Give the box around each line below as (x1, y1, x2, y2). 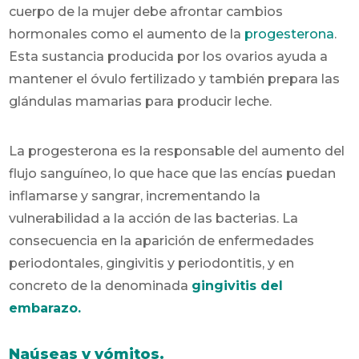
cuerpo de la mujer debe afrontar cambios (9, 3, 284, 19)
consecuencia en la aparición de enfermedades (9, 232, 315, 248)
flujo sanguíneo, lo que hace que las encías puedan (9, 165, 337, 181)
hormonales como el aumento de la (9, 26, 245, 42)
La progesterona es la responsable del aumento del (9, 143, 345, 159)
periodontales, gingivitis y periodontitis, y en (9, 255, 295, 271)
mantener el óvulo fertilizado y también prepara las (9, 71, 341, 87)
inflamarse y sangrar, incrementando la (9, 188, 261, 204)
